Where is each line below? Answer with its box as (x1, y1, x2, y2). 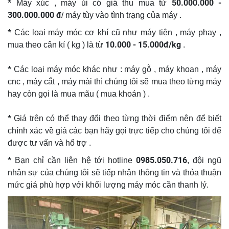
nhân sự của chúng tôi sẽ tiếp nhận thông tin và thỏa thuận (8, 168, 221, 177)
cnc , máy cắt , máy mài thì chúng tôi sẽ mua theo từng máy (8, 77, 221, 86)
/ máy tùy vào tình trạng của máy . (61, 10, 181, 19)
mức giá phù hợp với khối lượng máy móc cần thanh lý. (8, 180, 211, 189)
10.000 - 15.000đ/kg (105, 39, 183, 50)
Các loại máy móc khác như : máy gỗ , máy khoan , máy (13, 64, 222, 74)
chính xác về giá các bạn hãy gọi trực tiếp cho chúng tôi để (8, 126, 221, 135)
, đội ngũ (187, 155, 222, 165)
